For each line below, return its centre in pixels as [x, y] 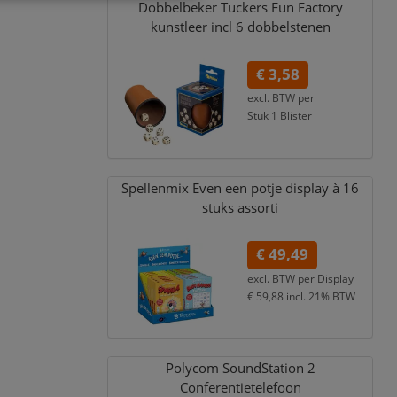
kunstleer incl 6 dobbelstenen [240, 27]
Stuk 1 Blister [280, 116]
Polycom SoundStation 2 [240, 369]
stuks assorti [241, 207]
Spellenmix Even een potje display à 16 [241, 188]
